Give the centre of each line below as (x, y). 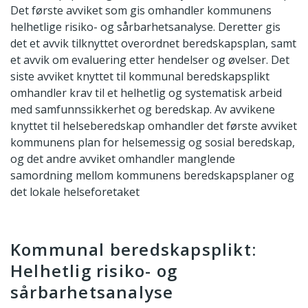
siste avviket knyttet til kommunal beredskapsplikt (140, 76)
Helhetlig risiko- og (94, 270)
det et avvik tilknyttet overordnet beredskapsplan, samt (153, 43)
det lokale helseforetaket (75, 191)
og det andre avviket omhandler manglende (123, 158)
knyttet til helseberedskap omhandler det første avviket (154, 125)
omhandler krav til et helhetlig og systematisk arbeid (146, 92)
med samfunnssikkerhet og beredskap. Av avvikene (143, 109)
